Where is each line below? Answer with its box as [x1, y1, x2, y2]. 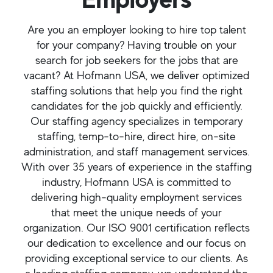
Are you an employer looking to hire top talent [27, 22, 246, 37]
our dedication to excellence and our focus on [27, 235, 246, 250]
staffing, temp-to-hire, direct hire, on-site [37, 129, 236, 144]
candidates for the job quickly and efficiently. [30, 98, 243, 113]
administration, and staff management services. [23, 144, 250, 159]
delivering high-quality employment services [31, 190, 242, 205]
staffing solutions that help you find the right [30, 83, 243, 98]
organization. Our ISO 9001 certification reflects [23, 220, 250, 235]
